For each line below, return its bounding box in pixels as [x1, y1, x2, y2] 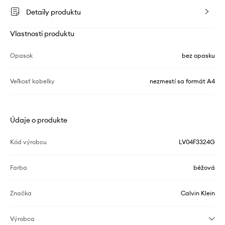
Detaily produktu [26, 8, 81, 17]
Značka [10, 189, 32, 197]
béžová [193, 164, 215, 172]
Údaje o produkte [10, 116, 67, 125]
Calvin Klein [181, 189, 215, 197]
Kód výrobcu [10, 138, 47, 146]
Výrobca [10, 215, 35, 223]
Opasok [10, 52, 33, 60]
